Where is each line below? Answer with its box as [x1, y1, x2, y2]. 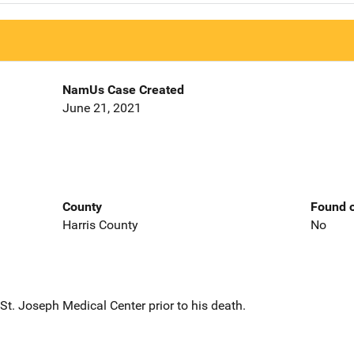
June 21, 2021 [62, 100, 141, 116]
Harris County [62, 217, 138, 232]
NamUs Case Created [62, 82, 184, 98]
